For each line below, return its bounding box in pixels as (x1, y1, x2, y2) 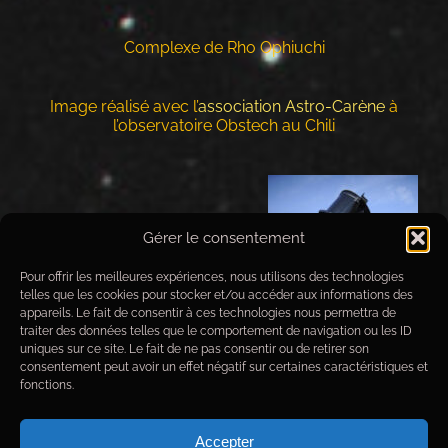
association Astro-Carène (198, 96, 385, 116)
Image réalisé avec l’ (50, 96, 198, 116)
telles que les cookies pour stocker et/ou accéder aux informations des (20, 288, 413, 302)
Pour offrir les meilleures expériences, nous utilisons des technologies (20, 270, 404, 284)
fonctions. (20, 378, 74, 392)
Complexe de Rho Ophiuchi (123, 37, 325, 57)
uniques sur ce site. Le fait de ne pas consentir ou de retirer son (20, 342, 369, 356)
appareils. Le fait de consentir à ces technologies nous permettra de (20, 306, 396, 320)
